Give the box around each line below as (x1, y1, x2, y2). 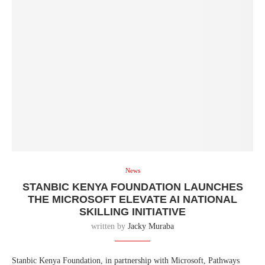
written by (91, 221, 128, 231)
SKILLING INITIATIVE (79, 205, 186, 218)
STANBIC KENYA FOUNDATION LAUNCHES (22, 180, 243, 193)
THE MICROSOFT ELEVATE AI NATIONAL (28, 193, 237, 205)
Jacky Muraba (128, 221, 174, 231)
